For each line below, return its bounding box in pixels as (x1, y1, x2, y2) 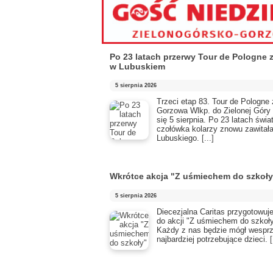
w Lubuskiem (110, 61, 165, 71)
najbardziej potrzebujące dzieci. (157, 234, 270, 244)
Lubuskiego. (157, 133, 202, 143)
